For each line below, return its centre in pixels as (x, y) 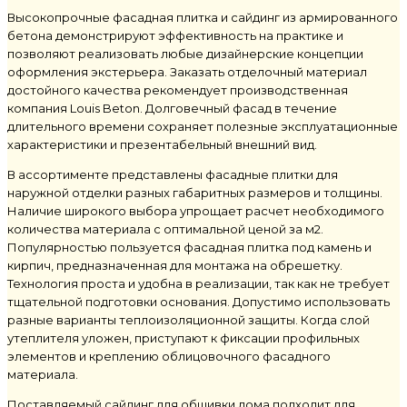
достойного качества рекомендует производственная (178, 89)
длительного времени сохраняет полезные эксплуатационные (203, 126)
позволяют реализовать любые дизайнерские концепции (185, 53)
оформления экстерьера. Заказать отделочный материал (187, 71)
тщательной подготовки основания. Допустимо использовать (199, 301)
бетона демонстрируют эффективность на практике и (175, 35)
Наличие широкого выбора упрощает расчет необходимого (196, 210)
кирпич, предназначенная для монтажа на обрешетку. (175, 265)
